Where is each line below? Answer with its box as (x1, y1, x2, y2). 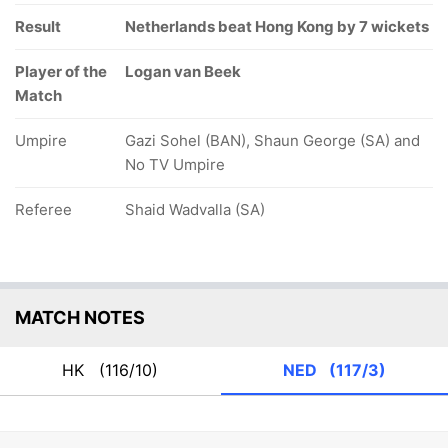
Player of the (15, 62, 107, 81)
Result (15, 17, 61, 36)
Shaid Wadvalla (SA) (125, 200, 265, 219)
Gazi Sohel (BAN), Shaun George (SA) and (125, 131, 420, 150)
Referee (15, 200, 72, 219)
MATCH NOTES (15, 307, 145, 328)
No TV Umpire (125, 155, 225, 174)
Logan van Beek (125, 62, 241, 81)
